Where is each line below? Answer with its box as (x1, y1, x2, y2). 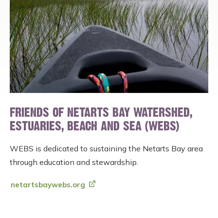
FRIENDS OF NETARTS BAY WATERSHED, (10, 109, 192, 118)
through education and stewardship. (10, 157, 138, 167)
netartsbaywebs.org (11, 180, 85, 189)
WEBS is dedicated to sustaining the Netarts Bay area (10, 144, 203, 153)
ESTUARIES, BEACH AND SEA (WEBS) (10, 122, 179, 131)
